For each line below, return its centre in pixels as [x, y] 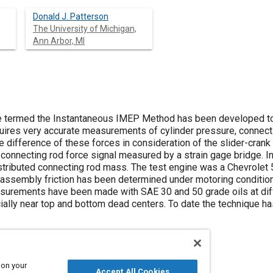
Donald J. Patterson [71, 16]
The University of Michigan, [85, 29]
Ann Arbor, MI [59, 41]
